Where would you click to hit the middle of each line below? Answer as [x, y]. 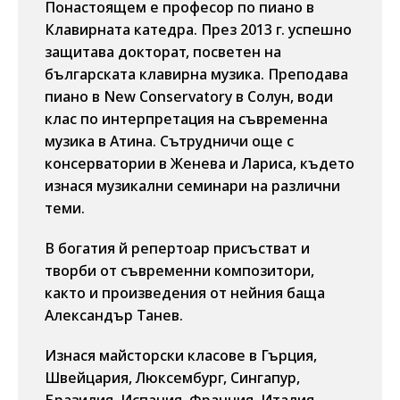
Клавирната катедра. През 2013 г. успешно [198, 29]
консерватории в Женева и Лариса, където [200, 163]
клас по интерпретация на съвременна [186, 119]
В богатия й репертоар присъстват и [177, 248]
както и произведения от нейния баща [185, 293]
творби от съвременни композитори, [179, 271]
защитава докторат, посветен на [163, 52]
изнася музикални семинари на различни [192, 186]
